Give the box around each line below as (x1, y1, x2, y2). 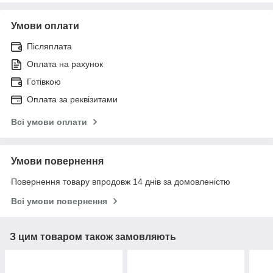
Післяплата (27, 41, 72, 51)
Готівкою (27, 76, 61, 87)
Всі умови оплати (11, 116, 87, 127)
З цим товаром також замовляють (10, 231, 176, 242)
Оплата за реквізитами (27, 94, 118, 104)
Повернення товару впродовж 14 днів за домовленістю (11, 176, 230, 186)
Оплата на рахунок (27, 58, 103, 69)
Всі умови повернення (11, 196, 107, 206)
